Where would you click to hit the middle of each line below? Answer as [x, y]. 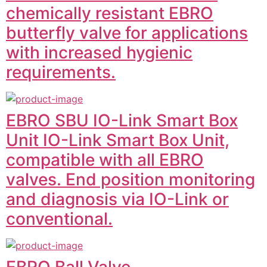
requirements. [61, 72]
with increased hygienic [99, 52]
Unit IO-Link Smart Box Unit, [118, 140]
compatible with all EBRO [105, 160]
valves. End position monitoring [131, 179]
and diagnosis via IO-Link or [117, 199]
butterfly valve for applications [127, 33]
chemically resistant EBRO [110, 13]
